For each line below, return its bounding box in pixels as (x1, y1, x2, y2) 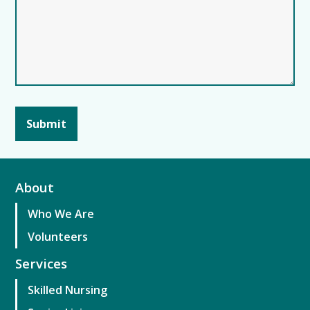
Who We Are (28, 206, 95, 221)
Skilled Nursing (28, 282, 108, 298)
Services (15, 254, 68, 272)
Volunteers (28, 228, 89, 244)
